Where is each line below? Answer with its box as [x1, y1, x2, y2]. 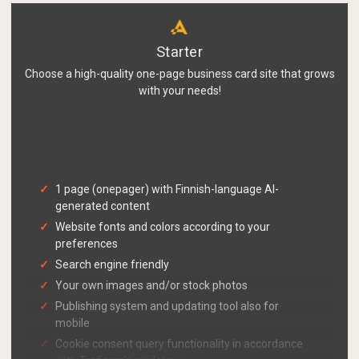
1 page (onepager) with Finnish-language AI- [55, 183, 279, 196]
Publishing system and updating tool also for [55, 300, 279, 313]
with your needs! [138, 84, 221, 98]
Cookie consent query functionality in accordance [55, 337, 303, 351]
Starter [155, 43, 204, 61]
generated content [55, 200, 150, 213]
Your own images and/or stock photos [55, 279, 248, 292]
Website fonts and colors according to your [55, 220, 270, 234]
